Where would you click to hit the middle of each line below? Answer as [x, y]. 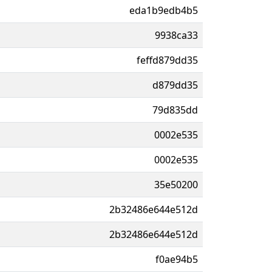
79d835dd [175, 110]
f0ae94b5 [177, 259]
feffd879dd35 [167, 60]
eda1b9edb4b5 [164, 10]
